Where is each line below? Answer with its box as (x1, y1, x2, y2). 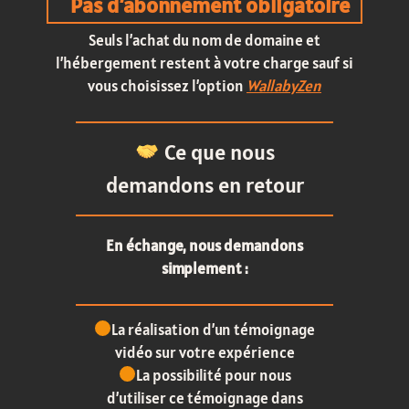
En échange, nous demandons (106, 236, 303, 257)
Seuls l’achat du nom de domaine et (89, 30, 320, 51)
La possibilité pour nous (135, 364, 291, 385)
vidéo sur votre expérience (114, 341, 295, 362)
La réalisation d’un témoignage (111, 319, 316, 340)
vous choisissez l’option (88, 76, 246, 97)
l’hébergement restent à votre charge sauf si (56, 53, 353, 74)
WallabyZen (246, 76, 321, 97)
